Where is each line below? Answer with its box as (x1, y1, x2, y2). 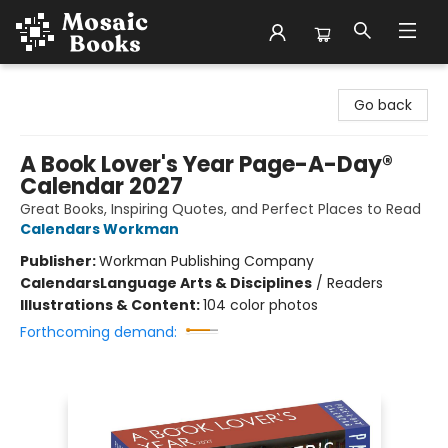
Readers (327, 273, 383, 293)
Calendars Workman (20, 219, 179, 239)
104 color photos (203, 295, 318, 315)
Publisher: (20, 251, 99, 271)
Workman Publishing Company (99, 251, 314, 271)
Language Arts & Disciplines (100, 273, 312, 293)
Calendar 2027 (20, 171, 183, 202)
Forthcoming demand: (20, 322, 177, 342)
